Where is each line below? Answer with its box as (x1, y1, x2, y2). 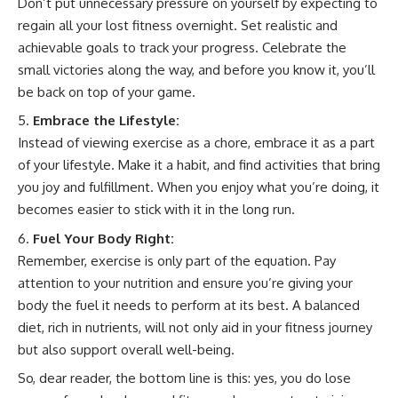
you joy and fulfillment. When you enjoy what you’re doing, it (18, 179, 379, 195)
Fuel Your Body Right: (33, 229, 174, 247)
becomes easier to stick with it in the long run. (18, 201, 295, 218)
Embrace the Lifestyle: (33, 112, 179, 129)
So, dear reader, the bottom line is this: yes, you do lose (18, 370, 351, 386)
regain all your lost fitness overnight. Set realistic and (18, 16, 338, 34)
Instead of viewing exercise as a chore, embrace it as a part (18, 134, 375, 151)
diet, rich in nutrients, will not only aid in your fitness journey (18, 318, 372, 336)
